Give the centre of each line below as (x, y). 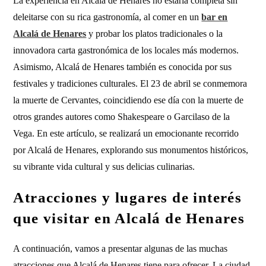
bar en (215, 17)
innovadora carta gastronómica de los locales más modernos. (126, 50)
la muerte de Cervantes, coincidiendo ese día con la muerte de (129, 100)
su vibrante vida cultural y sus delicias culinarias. (104, 167)
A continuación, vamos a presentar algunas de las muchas (121, 248)
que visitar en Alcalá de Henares (129, 218)
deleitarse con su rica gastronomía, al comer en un (107, 17)
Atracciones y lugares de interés (128, 197)
